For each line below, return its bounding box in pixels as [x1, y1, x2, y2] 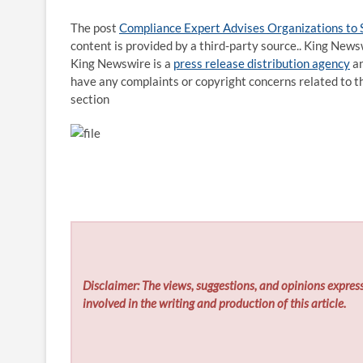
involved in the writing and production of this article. [83, 296, 347, 311]
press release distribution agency [173, 56, 350, 70]
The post [70, 20, 119, 35]
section [70, 92, 109, 106]
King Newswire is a [70, 56, 173, 70]
